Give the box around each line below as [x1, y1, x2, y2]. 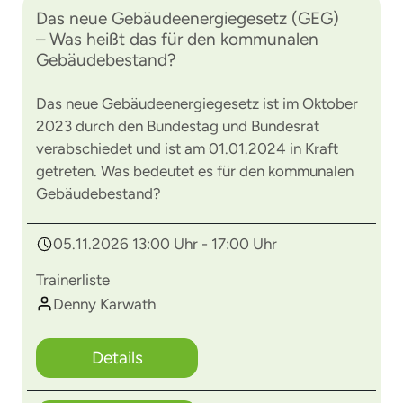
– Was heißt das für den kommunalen [36, 29, 318, 49]
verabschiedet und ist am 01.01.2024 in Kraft [36, 139, 338, 157]
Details [91, 347, 143, 368]
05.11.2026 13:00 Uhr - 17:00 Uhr [53, 235, 277, 253]
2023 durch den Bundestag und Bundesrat [36, 117, 319, 135]
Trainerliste [36, 271, 110, 289]
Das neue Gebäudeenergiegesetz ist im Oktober [36, 94, 358, 112]
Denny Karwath [53, 295, 156, 313]
